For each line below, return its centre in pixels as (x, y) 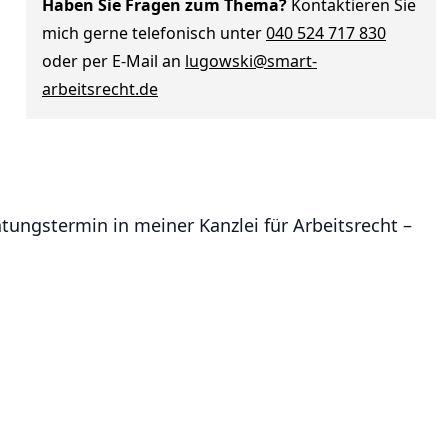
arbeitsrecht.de (100, 89)
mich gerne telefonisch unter (154, 33)
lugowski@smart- (251, 61)
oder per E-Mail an (113, 61)
